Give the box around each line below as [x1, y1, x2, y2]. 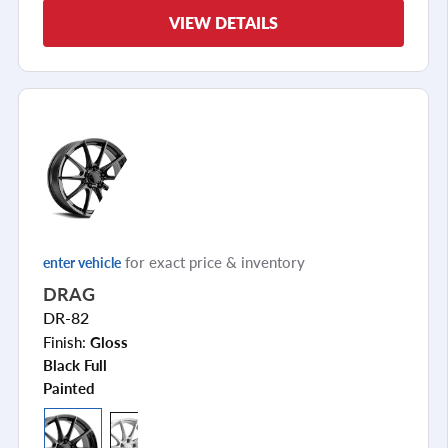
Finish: [43, 330, 90, 352]
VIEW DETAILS [169, 10, 278, 34]
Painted [43, 377, 95, 398]
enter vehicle [43, 251, 121, 272]
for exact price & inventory [121, 250, 305, 272]
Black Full [43, 354, 107, 375]
